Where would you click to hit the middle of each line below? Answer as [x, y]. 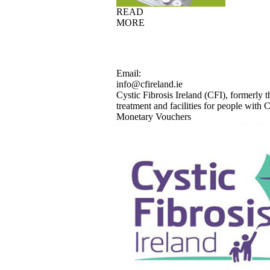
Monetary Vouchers [154, 117]
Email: [129, 73]
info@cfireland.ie [149, 84]
